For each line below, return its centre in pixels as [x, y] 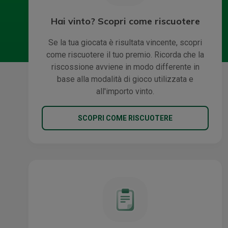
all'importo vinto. [125, 91]
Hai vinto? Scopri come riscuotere [125, 21]
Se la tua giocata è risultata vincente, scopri [125, 42]
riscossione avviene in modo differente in [125, 67]
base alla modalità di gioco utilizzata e [125, 79]
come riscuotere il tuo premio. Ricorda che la [125, 55]
